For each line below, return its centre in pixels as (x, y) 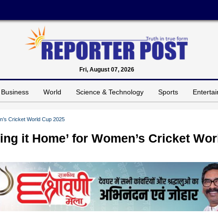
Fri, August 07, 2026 (107, 69)
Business (15, 92)
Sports (168, 92)
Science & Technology (110, 92)
